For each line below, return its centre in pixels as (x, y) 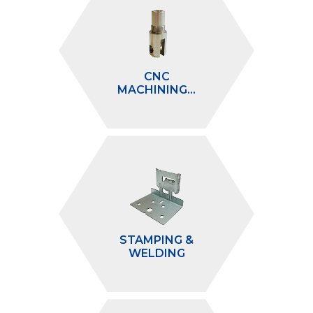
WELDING (156, 253)
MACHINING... (156, 89)
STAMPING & (156, 240)
